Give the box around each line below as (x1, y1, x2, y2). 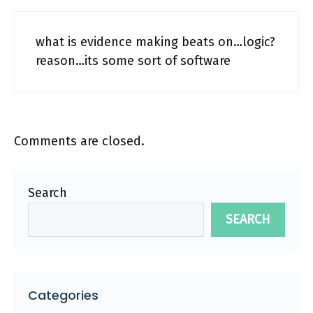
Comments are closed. (14, 133, 145, 149)
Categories (28, 286, 99, 304)
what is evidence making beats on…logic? (36, 34, 275, 50)
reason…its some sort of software (36, 53, 231, 68)
